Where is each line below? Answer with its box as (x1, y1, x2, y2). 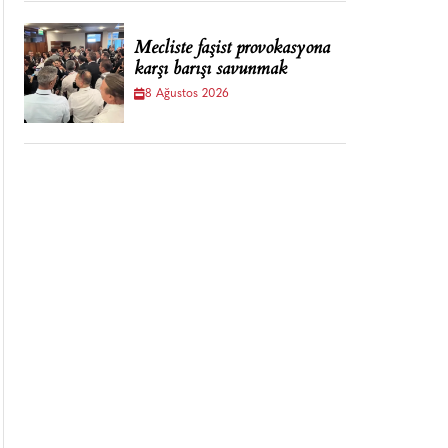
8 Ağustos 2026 (145, 88, 229, 100)
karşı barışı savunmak (134, 55, 287, 85)
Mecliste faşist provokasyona (134, 34, 330, 64)
